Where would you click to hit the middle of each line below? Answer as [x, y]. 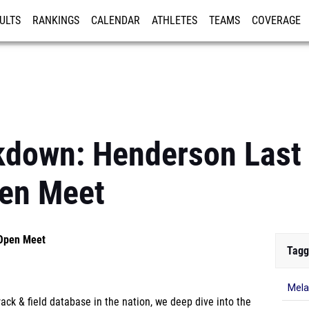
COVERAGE [276, 21]
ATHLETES [175, 21]
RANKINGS [56, 21]
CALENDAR [116, 21]
